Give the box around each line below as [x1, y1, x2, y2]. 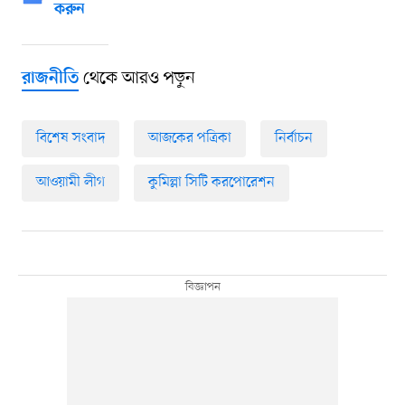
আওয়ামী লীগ [35, 172, 105, 193]
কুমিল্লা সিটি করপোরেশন [147, 172, 275, 193]
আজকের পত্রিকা [147, 127, 231, 148]
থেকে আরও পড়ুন [78, 66, 195, 90]
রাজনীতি [21, 68, 79, 89]
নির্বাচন [274, 127, 313, 148]
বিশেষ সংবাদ [35, 127, 105, 148]
